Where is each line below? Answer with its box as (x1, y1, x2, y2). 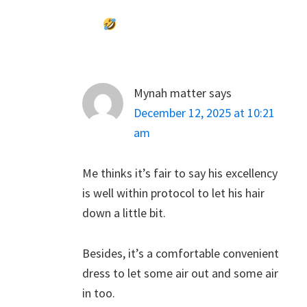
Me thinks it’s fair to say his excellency (82, 164, 278, 181)
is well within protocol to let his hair (82, 184, 265, 201)
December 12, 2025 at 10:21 (134, 104, 275, 121)
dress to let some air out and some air (82, 265, 278, 281)
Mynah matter (134, 84, 206, 101)
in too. (82, 284, 115, 301)
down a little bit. (82, 204, 166, 221)
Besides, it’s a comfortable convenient (82, 245, 279, 261)
